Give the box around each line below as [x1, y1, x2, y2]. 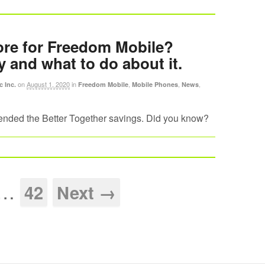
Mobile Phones [132, 79, 178, 89]
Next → [56, 179, 116, 205]
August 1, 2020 [27, 79, 70, 89]
